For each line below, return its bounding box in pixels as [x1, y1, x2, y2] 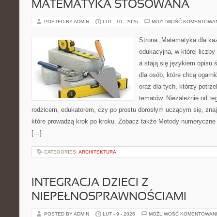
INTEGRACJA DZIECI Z [31, 178, 149, 188]
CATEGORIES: [44, 149, 78, 155]
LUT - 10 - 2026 [103, 19, 138, 24]
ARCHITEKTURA [78, 149, 116, 155]
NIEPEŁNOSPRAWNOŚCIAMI [31, 192, 186, 202]
